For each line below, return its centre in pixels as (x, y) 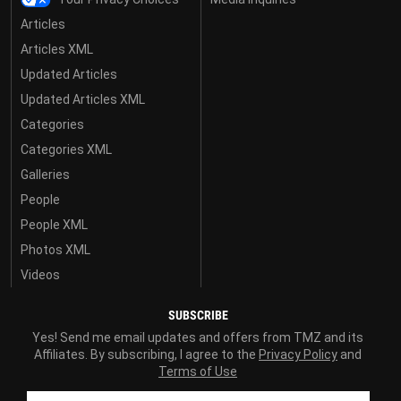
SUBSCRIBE (198, 315)
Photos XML (55, 250)
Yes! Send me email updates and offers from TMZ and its (198, 337)
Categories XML (66, 149)
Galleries (45, 175)
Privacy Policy (298, 354)
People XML (54, 225)
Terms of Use (198, 371)
